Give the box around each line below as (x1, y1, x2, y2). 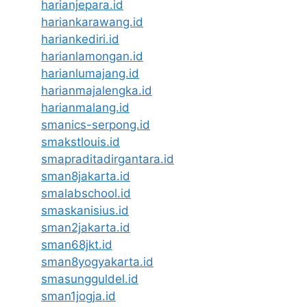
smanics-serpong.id (41, 118, 150, 132)
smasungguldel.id (41, 272, 138, 286)
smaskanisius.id (41, 204, 129, 217)
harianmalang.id (41, 101, 130, 114)
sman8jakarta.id (41, 169, 130, 183)
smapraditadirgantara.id (41, 152, 174, 166)
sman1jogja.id (41, 289, 116, 303)
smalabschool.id (41, 186, 131, 200)
